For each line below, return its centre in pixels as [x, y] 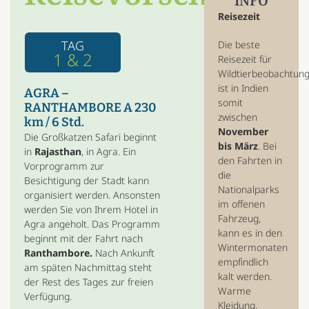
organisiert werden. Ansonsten [92, 195]
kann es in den [250, 233]
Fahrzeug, [240, 218]
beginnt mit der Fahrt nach [83, 238]
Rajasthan [58, 151]
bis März [238, 146]
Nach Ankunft [123, 253]
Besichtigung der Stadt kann [86, 180]
